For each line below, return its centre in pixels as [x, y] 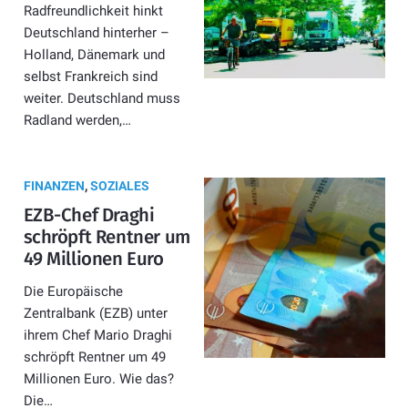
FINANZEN [54, 185]
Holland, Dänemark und [94, 54]
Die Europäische [73, 291]
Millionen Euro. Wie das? [98, 378]
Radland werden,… [77, 120]
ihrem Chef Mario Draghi [97, 335]
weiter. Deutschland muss [102, 98]
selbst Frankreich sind [90, 76]
